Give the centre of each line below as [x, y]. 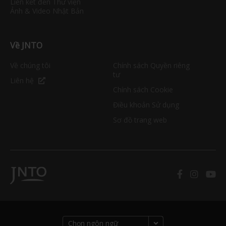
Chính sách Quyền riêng [151, 65]
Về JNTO [26, 45]
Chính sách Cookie [143, 89]
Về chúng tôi [30, 65]
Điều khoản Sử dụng [146, 104]
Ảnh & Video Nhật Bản [47, 11]
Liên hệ [22, 80]
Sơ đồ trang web [140, 120]
